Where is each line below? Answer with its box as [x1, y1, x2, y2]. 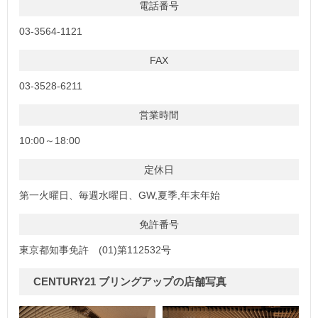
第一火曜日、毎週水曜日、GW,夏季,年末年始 [19, 189, 220, 201]
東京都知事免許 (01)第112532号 [19, 243, 171, 256]
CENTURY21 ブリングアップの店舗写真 [33, 275, 226, 287]
